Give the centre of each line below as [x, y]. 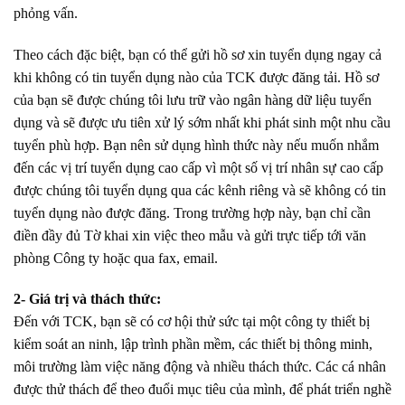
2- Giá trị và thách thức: [87, 299]
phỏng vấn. [46, 13]
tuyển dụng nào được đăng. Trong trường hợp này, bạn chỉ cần [192, 212]
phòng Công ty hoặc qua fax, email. [116, 258]
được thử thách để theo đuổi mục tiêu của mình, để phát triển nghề [202, 390]
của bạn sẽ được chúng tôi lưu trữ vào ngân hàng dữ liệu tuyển [193, 99]
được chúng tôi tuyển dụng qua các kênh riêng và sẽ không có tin [200, 190]
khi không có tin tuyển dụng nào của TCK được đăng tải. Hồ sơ [196, 77]
